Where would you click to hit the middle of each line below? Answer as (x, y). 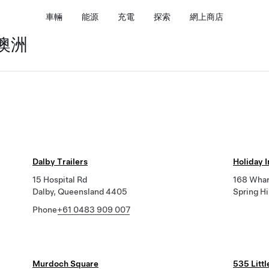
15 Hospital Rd (60, 180)
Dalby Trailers (60, 162)
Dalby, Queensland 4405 (80, 192)
